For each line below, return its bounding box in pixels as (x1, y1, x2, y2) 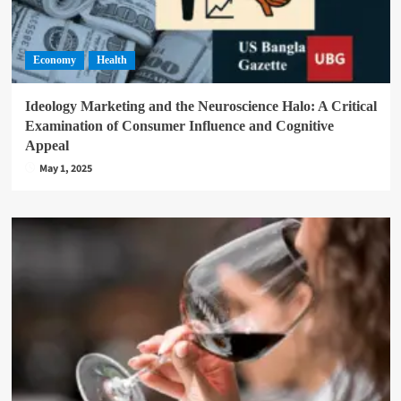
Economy (32, 54, 76, 66)
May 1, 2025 (38, 161, 92, 176)
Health (96, 54, 127, 66)
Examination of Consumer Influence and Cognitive (24, 118, 334, 133)
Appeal (24, 138, 69, 153)
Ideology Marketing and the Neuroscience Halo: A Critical (24, 98, 377, 114)
